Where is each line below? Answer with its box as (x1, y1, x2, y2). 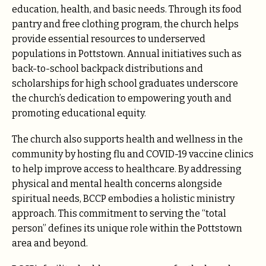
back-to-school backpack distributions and (12, 62, 203, 74)
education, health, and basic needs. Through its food (12, 3, 242, 15)
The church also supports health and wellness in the (12, 133, 243, 145)
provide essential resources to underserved (12, 33, 205, 45)
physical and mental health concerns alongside (12, 178, 222, 189)
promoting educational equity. (12, 107, 146, 119)
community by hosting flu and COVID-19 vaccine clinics (12, 148, 254, 160)
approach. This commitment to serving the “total (12, 207, 226, 219)
